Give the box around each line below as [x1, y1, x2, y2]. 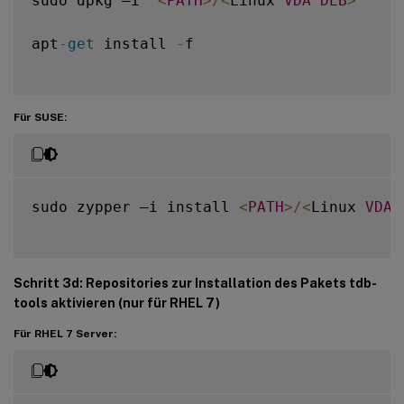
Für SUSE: [14, 110, 67, 124]
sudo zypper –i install [32, 197, 239, 216]
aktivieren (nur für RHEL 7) [48, 295, 220, 310]
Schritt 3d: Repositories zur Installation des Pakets [14, 275, 349, 290]
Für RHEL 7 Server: [14, 326, 116, 340]
